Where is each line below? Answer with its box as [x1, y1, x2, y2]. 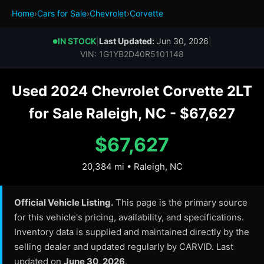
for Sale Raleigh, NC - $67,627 [29, 105, 235, 122]
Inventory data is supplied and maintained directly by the [14, 226, 249, 237]
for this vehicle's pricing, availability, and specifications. [14, 212, 244, 223]
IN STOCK [58, 36, 96, 46]
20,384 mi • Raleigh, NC [81, 161, 183, 172]
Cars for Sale [37, 8, 87, 18]
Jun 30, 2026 [154, 36, 209, 46]
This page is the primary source [113, 197, 247, 208]
